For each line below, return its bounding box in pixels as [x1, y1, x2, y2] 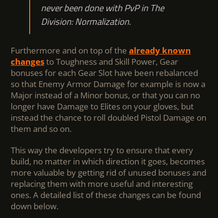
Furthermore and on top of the [11, 45, 129, 56]
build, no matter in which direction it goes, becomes [11, 155, 205, 167]
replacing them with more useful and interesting [11, 178, 193, 189]
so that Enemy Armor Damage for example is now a [11, 78, 205, 90]
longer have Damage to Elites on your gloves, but [11, 101, 194, 112]
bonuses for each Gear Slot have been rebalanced [11, 67, 198, 79]
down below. [11, 200, 58, 212]
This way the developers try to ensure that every [11, 144, 193, 156]
